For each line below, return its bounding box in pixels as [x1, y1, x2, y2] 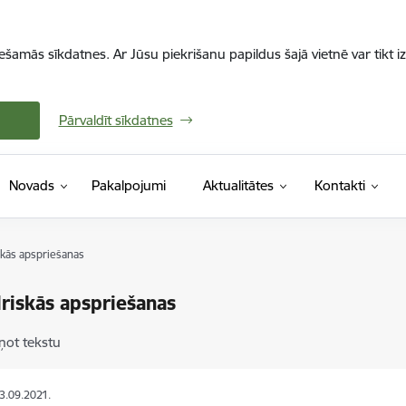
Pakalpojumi [91, 177, 166, 194]
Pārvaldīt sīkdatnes [58, 111, 173, 129]
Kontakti [314, 177, 365, 194]
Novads [8, 177, 54, 194]
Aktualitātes [202, 177, 274, 194]
